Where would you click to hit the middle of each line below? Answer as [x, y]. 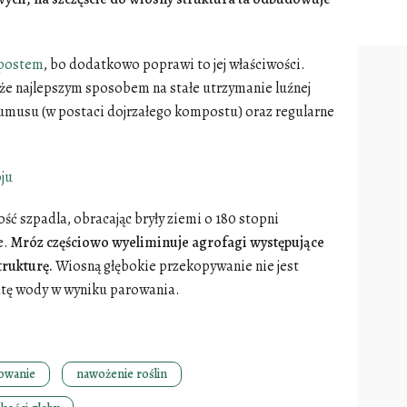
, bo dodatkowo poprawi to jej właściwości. [174, 64]
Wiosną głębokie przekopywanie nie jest [176, 266]
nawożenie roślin [122, 373]
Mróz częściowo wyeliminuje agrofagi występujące [166, 242]
